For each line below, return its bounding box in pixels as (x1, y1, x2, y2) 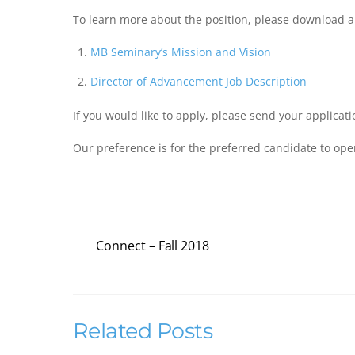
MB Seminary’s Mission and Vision (90, 44, 272, 60)
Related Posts (73, 318, 213, 344)
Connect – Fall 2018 (96, 237, 209, 255)
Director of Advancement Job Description (90, 74, 307, 90)
